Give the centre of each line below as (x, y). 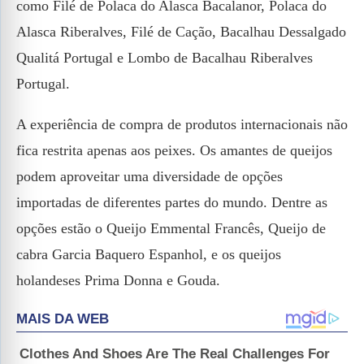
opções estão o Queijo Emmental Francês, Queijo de (171, 228)
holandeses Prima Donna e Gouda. (118, 280)
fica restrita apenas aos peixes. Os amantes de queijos (174, 150)
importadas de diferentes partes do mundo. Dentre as (172, 202)
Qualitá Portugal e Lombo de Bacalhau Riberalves (165, 58)
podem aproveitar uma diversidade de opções (149, 176)
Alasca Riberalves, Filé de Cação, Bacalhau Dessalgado (181, 32)
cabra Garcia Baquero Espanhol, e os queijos (149, 254)
